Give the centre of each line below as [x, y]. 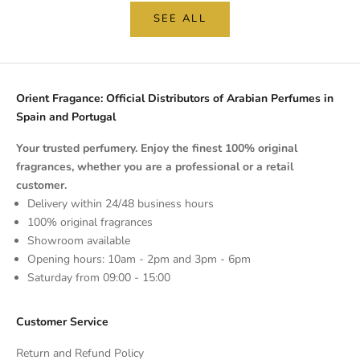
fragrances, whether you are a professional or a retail [155, 166]
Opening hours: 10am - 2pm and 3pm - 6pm [139, 259]
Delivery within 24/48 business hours [121, 203]
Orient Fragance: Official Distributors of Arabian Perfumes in [175, 98]
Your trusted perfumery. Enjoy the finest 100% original [157, 148]
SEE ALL [180, 19]
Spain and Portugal [66, 117]
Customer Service [62, 321]
